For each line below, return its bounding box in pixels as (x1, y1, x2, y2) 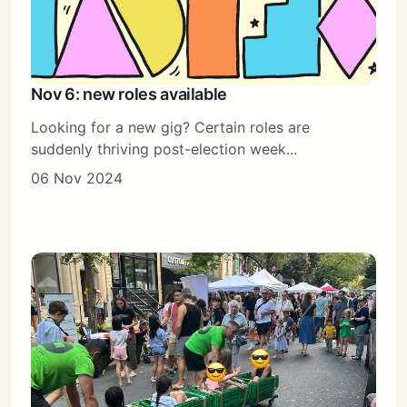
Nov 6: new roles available (31, 84, 228, 104)
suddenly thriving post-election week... (31, 140, 298, 159)
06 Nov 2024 (31, 169, 124, 188)
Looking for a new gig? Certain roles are (31, 118, 311, 137)
